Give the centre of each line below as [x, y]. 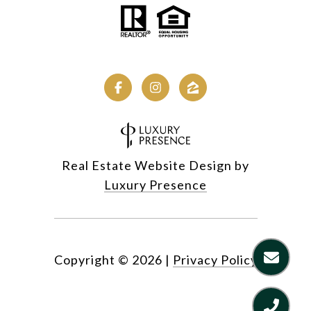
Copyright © [91, 260]
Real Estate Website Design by [155, 166]
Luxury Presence [155, 185]
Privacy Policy [215, 260]
